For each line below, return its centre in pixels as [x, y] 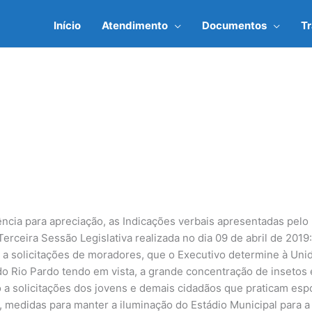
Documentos [234, 25]
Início [67, 25]
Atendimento [135, 25]
